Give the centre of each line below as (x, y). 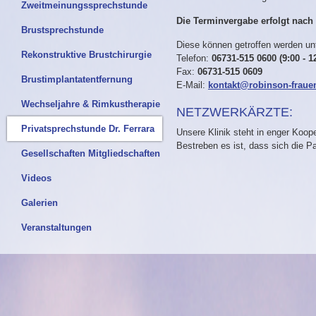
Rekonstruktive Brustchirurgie (86, 55)
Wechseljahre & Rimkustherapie (91, 104)
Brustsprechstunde (62, 30)
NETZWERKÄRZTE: (235, 112)
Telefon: (194, 58)
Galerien (39, 203)
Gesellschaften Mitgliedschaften (91, 153)
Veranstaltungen (56, 227)
